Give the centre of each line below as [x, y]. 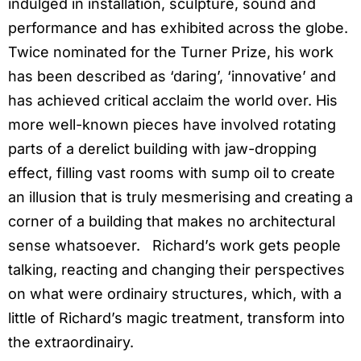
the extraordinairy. [71, 342]
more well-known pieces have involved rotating [172, 125]
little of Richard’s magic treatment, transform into [176, 318]
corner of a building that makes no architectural [172, 222]
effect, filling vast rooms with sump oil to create [172, 173]
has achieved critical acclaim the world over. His [173, 101]
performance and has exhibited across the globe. [180, 28]
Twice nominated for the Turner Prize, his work [171, 52]
